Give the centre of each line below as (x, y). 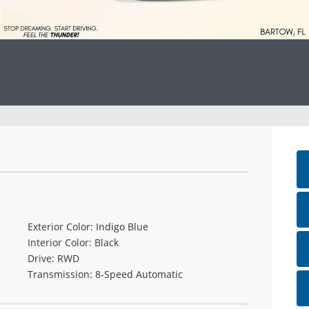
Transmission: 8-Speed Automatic (105, 275)
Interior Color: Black (73, 243)
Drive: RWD (53, 259)
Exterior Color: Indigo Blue (88, 227)
